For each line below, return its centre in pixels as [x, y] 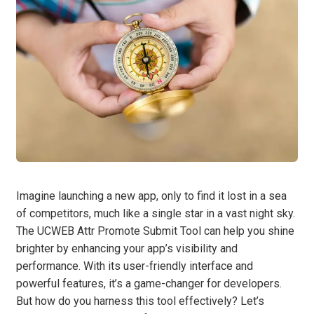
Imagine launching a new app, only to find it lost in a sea [151, 196]
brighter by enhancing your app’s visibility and [127, 249]
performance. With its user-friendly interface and [135, 266]
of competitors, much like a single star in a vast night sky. [156, 214]
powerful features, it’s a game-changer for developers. [149, 284]
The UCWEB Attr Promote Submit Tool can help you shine [155, 231]
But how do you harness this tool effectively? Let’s [140, 301]
